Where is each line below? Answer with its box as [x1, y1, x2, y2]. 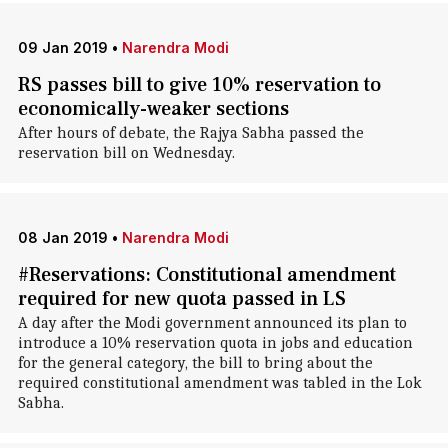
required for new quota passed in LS [17, 286, 346, 312]
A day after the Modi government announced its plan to [17, 314, 407, 332]
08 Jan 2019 [17, 229, 108, 246]
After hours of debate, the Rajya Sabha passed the [17, 124, 364, 142]
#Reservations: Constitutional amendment [17, 262, 396, 288]
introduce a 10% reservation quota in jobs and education [17, 334, 413, 352]
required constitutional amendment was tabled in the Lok [17, 374, 422, 392]
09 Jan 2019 [17, 39, 108, 56]
